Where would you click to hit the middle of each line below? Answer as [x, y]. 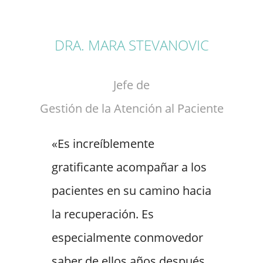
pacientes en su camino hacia [131, 191]
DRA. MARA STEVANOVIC [131, 45]
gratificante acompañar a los [129, 167]
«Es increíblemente [103, 144]
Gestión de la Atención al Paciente [131, 109]
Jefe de [131, 85]
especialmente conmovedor [127, 238]
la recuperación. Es [103, 214]
